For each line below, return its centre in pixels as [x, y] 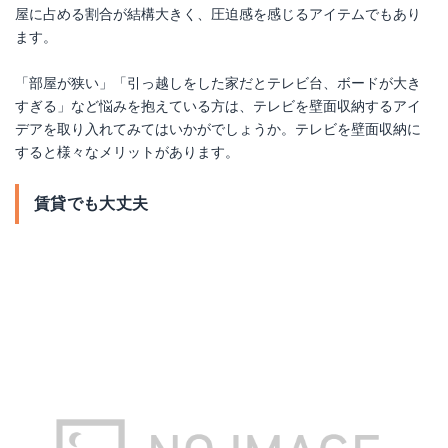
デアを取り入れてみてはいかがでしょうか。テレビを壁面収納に [218, 129]
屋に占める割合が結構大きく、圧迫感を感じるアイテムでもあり [218, 14]
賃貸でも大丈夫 [91, 204]
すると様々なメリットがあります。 [127, 152]
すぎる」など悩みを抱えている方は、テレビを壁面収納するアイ [218, 106]
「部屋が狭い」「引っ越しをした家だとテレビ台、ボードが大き [218, 83]
